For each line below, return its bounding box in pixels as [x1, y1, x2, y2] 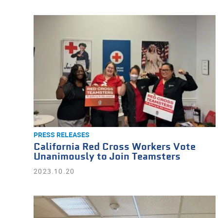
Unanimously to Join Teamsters [34, 150, 181, 163]
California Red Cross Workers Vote [34, 141, 196, 154]
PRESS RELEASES [34, 130, 90, 139]
